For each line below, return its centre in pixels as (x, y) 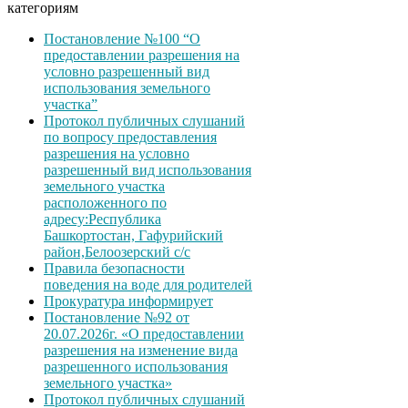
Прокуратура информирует (128, 301)
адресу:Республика (102, 219)
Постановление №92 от (117, 317)
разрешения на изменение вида (141, 350)
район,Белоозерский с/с (117, 251)
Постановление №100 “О (122, 38)
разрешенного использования (136, 366)
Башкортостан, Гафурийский (133, 235)
